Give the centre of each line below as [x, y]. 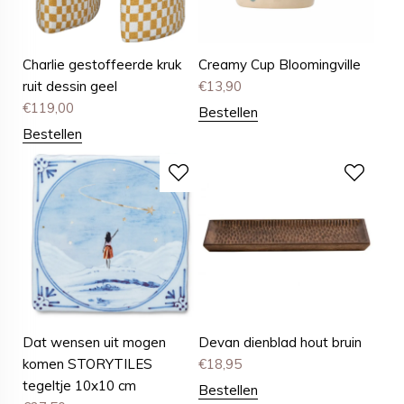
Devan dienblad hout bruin [280, 343]
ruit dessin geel [70, 87]
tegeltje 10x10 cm [79, 386]
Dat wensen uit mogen [94, 343]
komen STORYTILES [87, 364]
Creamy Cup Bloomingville [280, 65]
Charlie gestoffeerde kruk [102, 65]
